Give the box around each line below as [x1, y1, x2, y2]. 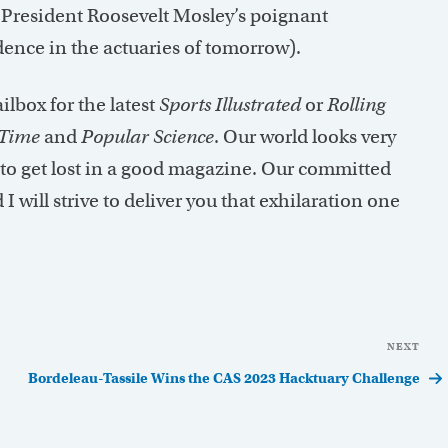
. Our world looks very [214, 125, 396, 149]
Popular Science [81, 125, 214, 149]
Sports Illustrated [159, 93, 301, 117]
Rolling [327, 93, 385, 117]
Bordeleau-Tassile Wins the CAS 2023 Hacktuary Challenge [28, 369, 421, 388]
